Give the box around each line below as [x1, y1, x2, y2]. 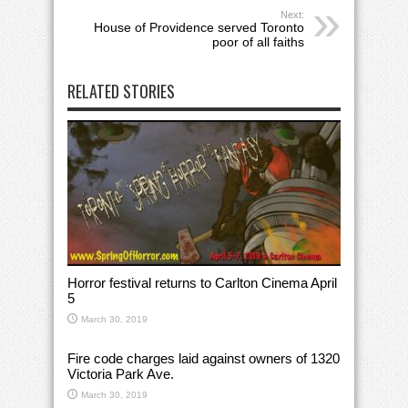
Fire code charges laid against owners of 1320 [67, 351, 340, 367]
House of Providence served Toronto [94, 20, 304, 36]
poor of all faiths [212, 35, 304, 50]
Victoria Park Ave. [67, 366, 174, 382]
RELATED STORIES [67, 79, 175, 104]
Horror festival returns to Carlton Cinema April [67, 275, 337, 291]
